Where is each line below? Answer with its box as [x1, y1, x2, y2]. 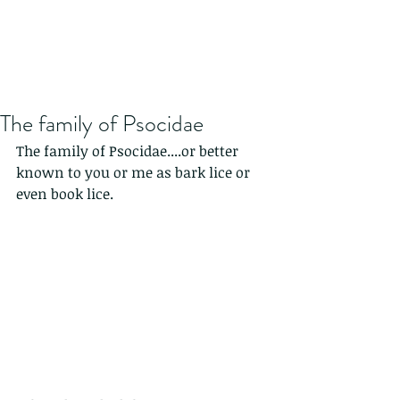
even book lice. [16, 184, 113, 204]
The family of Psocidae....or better [16, 141, 242, 161]
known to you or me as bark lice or [16, 162, 254, 182]
